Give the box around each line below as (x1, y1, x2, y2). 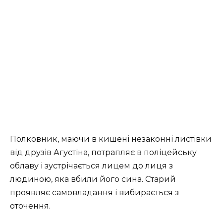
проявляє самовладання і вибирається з (10, 188, 179, 198)
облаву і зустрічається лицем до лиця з (10, 161, 173, 171)
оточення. (10, 201, 51, 211)
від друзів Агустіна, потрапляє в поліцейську (10, 148, 197, 158)
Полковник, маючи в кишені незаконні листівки (10, 134, 212, 144)
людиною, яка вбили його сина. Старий (10, 174, 176, 184)
